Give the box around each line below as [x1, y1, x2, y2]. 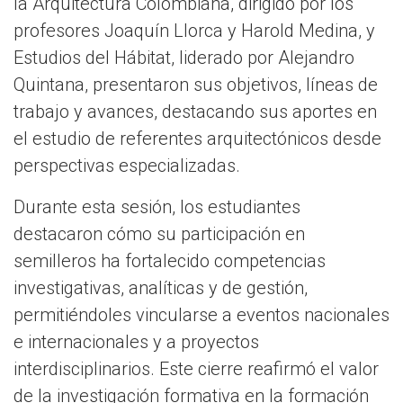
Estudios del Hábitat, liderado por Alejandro [13, 47, 354, 69]
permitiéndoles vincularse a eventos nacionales [13, 304, 390, 327]
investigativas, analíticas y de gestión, [13, 277, 308, 300]
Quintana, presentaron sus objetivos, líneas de [13, 74, 378, 96]
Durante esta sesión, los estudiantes [13, 196, 300, 219]
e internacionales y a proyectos [13, 331, 259, 354]
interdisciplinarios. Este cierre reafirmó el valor [13, 358, 379, 381]
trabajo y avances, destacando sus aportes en [13, 101, 377, 123]
